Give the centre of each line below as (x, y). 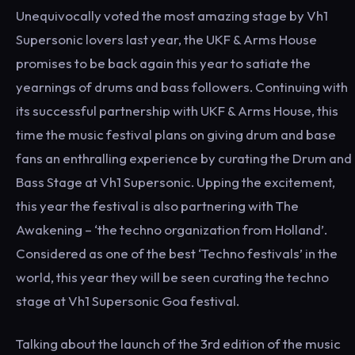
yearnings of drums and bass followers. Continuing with (182, 87)
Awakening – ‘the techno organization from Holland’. (172, 229)
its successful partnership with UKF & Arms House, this (177, 111)
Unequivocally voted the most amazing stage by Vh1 (172, 15)
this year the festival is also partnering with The (157, 206)
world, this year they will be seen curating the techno (172, 277)
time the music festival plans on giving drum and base (176, 134)
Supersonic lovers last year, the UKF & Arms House (166, 39)
